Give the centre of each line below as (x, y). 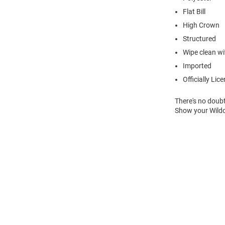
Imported (197, 66)
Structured (199, 38)
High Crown (201, 25)
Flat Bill (194, 11)
